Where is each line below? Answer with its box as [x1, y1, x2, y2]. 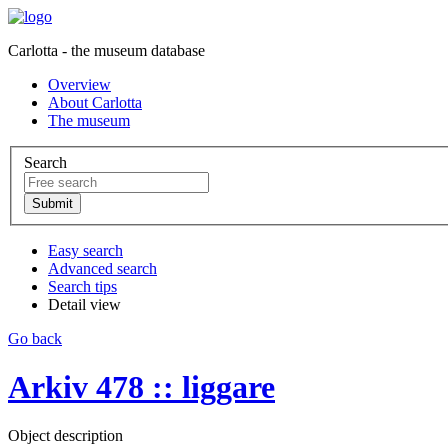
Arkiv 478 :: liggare [8, 369, 275, 406]
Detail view [48, 295, 121, 313]
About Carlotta [48, 94, 142, 111]
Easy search [48, 241, 123, 259]
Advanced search [48, 259, 157, 277]
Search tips [48, 277, 117, 295]
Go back [8, 329, 62, 347]
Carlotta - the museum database [8, 42, 205, 59]
